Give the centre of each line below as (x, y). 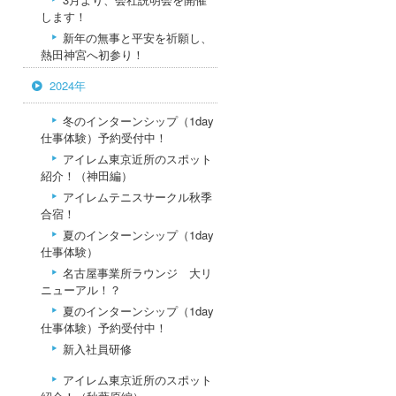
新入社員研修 (97, 349)
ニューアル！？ (81, 289)
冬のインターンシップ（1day (138, 121)
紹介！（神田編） (87, 175)
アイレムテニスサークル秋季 (137, 197)
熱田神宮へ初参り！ (92, 54)
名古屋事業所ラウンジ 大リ (137, 273)
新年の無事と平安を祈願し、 (137, 38)
